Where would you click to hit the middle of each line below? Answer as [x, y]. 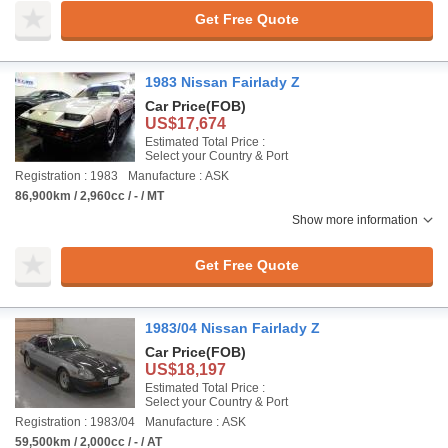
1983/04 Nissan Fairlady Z [232, 328]
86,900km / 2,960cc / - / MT [89, 196]
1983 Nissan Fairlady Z [222, 82]
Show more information [355, 220]
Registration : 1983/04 [75, 422]
